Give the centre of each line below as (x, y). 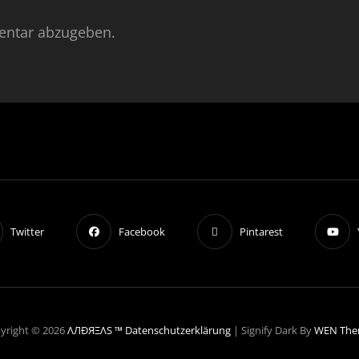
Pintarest (261, 231)
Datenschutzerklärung (178, 331)
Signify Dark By (278, 331)
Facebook (142, 231)
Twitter (27, 231)
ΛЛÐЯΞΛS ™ (95, 331)
